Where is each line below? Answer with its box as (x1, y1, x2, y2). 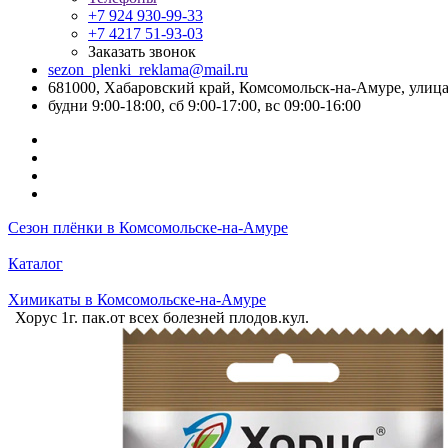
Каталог (8, 255, 63, 272)
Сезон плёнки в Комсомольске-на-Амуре (8, 219, 288, 236)
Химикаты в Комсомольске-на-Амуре (8, 291, 266, 308)
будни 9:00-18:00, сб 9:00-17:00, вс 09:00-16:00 (48, 97, 361, 114)
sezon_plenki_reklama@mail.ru (48, 61, 248, 78)
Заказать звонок (88, 43, 196, 60)
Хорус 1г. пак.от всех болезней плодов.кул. (15, 309, 309, 326)
